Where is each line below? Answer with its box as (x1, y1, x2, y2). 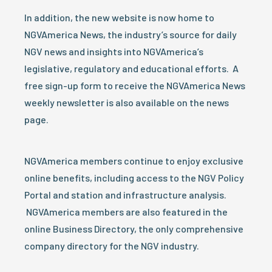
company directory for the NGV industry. (24, 240, 199, 251)
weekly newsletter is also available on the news (24, 97, 229, 108)
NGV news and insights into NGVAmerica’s (24, 46, 203, 57)
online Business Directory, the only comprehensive (24, 223, 243, 234)
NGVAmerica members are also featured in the (24, 206, 228, 217)
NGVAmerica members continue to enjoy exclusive (24, 155, 243, 166)
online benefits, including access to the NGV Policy (24, 172, 244, 183)
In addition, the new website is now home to (24, 12, 214, 23)
